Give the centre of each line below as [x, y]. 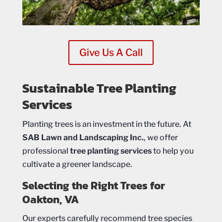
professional [46, 151]
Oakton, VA [50, 199]
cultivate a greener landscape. [77, 164]
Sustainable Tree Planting [99, 88]
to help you [172, 151]
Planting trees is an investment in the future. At [107, 124]
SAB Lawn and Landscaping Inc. [83, 137]
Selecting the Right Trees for [93, 185]
